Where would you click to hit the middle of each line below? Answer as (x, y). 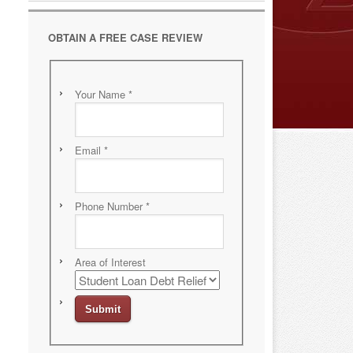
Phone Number (110, 206)
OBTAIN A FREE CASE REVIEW (125, 37)
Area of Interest (111, 262)
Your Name (101, 94)
